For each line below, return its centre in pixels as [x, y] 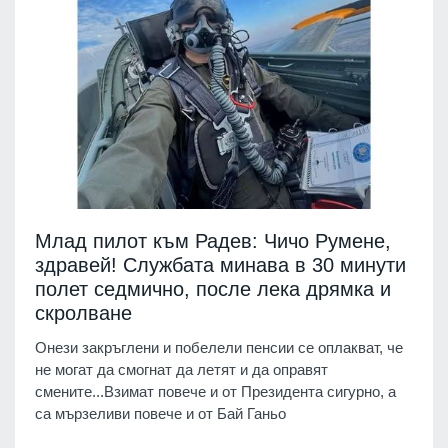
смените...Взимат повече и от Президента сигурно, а [215, 392]
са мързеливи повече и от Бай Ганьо [160, 414]
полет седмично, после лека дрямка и [213, 289]
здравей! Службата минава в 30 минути [220, 265]
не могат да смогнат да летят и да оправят [181, 370]
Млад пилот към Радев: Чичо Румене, [213, 241]
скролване [83, 313]
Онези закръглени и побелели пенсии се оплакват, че [219, 348]
